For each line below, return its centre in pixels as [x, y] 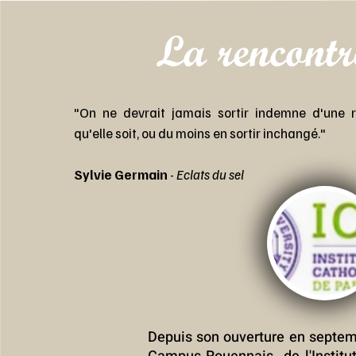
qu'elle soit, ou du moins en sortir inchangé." [199, 133]
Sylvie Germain [120, 174]
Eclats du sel [210, 174]
